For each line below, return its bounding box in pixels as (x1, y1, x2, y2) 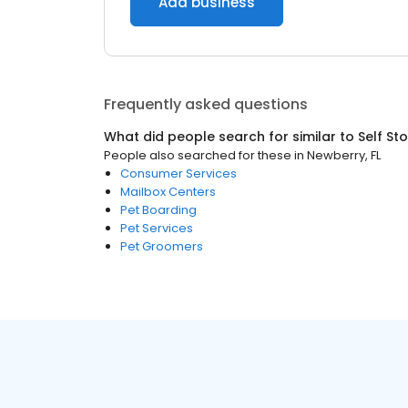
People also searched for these (104, 147, 291, 164)
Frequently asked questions (104, 94, 308, 115)
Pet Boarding (120, 201, 197, 219)
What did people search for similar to (104, 127, 358, 146)
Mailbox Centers (120, 183, 216, 200)
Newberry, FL (307, 147, 381, 164)
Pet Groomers (120, 238, 203, 255)
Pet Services (120, 219, 193, 237)
